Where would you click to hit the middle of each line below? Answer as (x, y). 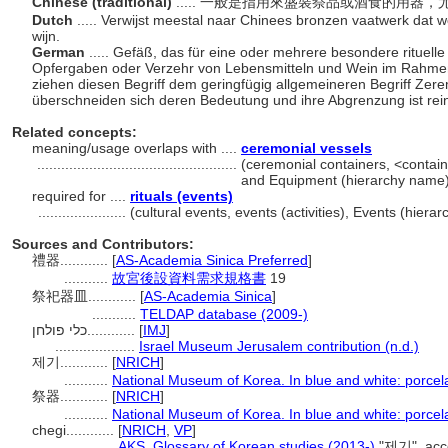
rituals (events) (181, 196)
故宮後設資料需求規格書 (189, 278)
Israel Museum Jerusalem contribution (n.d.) (279, 346)
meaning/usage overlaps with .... (136, 148)
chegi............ (75, 430)
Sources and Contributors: (103, 244)
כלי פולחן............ (113, 330)
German (60, 52)
